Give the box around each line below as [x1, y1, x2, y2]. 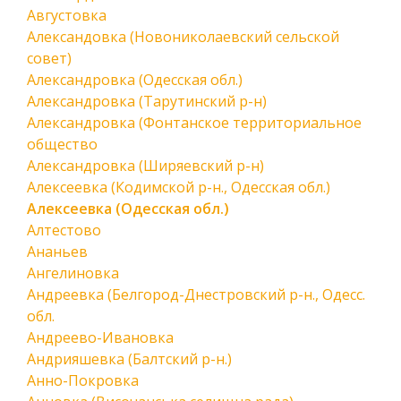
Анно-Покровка [27, 371, 139, 390]
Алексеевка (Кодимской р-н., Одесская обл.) [27, 177, 330, 197]
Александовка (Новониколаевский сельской [27, 27, 339, 47]
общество [27, 134, 98, 154]
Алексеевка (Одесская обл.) [27, 199, 229, 218]
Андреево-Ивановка [27, 328, 174, 347]
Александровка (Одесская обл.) [27, 70, 243, 90]
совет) [27, 48, 72, 68]
